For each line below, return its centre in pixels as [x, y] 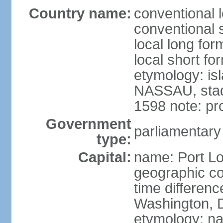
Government [88, 124]
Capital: [105, 157]
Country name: [80, 13]
